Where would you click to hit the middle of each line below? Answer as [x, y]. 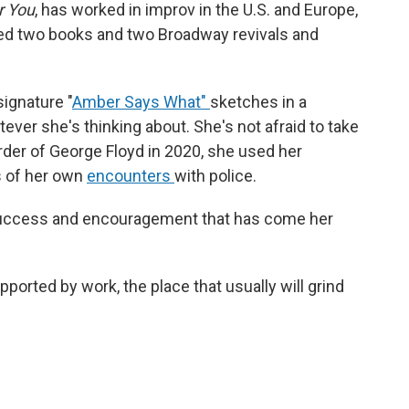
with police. [215, 176]
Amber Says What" [141, 102]
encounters [131, 176]
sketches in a [258, 102]
